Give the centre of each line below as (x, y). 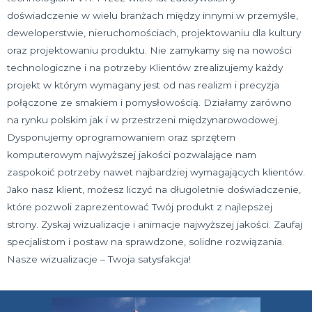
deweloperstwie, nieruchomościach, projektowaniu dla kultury (154, 33)
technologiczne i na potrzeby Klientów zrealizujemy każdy (145, 68)
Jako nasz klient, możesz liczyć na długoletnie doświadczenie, (154, 189)
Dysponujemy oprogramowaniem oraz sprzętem (121, 137)
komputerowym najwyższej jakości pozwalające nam (132, 155)
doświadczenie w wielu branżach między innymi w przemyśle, (153, 15)
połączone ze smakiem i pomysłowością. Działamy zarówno (149, 102)
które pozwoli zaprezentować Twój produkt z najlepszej (140, 207)
